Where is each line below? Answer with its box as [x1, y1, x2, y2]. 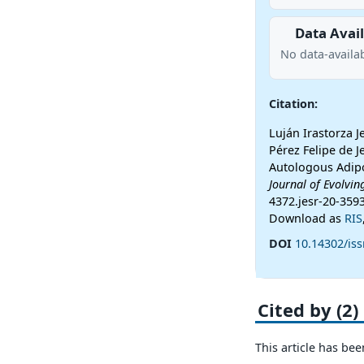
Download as [268, 210, 344, 227]
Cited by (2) [257, 297, 358, 322]
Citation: [268, 95, 318, 111]
